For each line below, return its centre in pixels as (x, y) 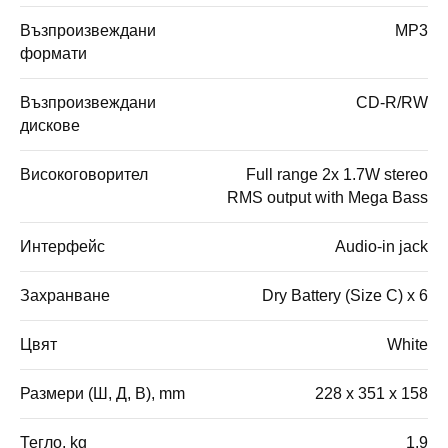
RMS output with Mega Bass (327, 197)
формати (53, 53)
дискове (50, 125)
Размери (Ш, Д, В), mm (102, 393)
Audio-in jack (381, 246)
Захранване (65, 295)
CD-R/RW (392, 102)
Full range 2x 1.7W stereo (337, 174)
